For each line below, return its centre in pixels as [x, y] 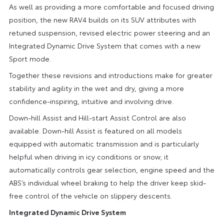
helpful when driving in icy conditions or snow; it [88, 156]
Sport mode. [30, 58]
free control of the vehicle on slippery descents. [90, 195]
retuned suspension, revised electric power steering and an [109, 32]
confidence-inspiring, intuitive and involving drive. [91, 101]
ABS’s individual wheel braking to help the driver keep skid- [107, 182]
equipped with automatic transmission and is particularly [104, 143]
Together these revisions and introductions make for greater [110, 75]
